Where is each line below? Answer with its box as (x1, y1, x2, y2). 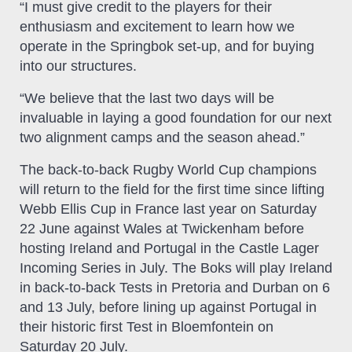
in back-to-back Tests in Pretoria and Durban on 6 (20, 279, 330, 295)
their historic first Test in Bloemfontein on (20, 318, 273, 335)
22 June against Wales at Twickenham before (20, 220, 304, 236)
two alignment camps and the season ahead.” (20, 129, 305, 145)
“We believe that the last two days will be (20, 90, 274, 106)
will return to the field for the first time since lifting (20, 181, 324, 197)
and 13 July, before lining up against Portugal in (20, 299, 317, 315)
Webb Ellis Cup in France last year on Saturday (20, 200, 317, 217)
